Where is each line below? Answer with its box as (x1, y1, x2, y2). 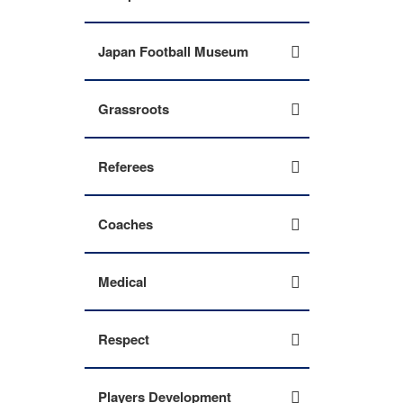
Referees (98, 157, 154, 176)
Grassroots (98, 99, 169, 119)
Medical (98, 272, 147, 291)
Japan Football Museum (98, 41, 248, 61)
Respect (98, 329, 149, 349)
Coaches (98, 214, 153, 234)
